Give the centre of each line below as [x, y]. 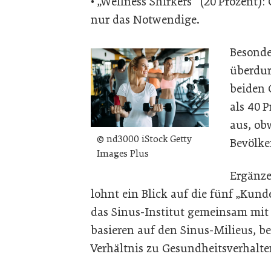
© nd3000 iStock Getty [144, 139]
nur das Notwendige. [145, 20]
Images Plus [123, 153]
